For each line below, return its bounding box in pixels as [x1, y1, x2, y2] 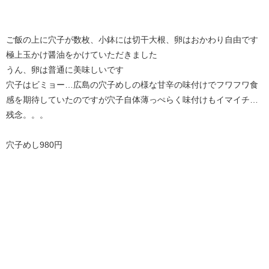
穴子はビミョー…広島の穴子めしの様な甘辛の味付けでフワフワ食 [6, 79, 258, 89]
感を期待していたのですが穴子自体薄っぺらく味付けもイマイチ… [6, 94, 258, 104]
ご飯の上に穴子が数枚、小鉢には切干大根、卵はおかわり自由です [6, 34, 258, 44]
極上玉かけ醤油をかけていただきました [6, 49, 157, 59]
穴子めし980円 [6, 139, 62, 150]
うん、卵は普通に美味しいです [6, 64, 124, 74]
